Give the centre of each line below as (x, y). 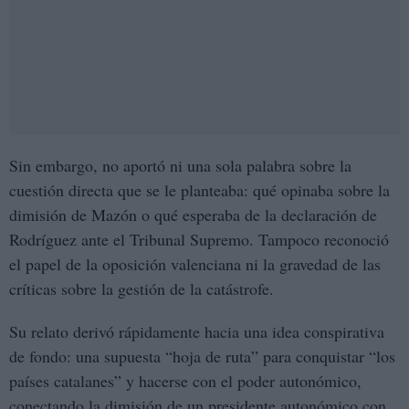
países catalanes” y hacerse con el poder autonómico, (185, 381)
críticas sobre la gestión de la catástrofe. (142, 289)
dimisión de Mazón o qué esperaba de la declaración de (193, 215)
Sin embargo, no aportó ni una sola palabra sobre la (180, 166)
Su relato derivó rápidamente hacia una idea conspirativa (197, 332)
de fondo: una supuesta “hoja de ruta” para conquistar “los (202, 357)
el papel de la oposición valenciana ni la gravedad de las (195, 264)
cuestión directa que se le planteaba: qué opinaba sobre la (199, 190)
